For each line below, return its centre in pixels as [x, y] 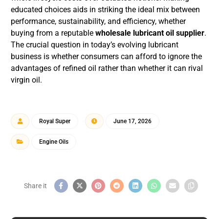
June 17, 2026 [133, 121]
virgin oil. [27, 80]
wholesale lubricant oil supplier [150, 33]
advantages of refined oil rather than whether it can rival [107, 68]
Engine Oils [54, 142]
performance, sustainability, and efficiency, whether [99, 21]
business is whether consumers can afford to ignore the [107, 56]
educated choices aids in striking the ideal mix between [106, 10]
